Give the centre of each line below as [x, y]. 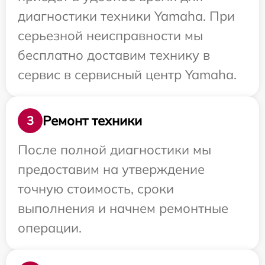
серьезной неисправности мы [110, 35]
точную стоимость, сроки [96, 189]
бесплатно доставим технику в [114, 55]
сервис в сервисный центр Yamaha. [127, 75]
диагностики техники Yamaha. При [126, 16]
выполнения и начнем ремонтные [123, 208]
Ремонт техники [92, 120]
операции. [50, 228]
